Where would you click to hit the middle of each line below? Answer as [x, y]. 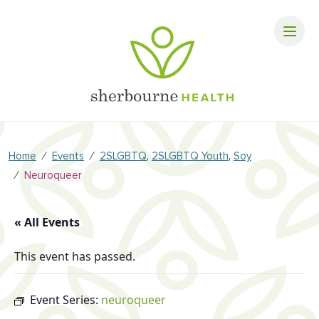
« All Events [47, 222]
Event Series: [66, 300]
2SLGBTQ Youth [190, 156]
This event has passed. [75, 256]
